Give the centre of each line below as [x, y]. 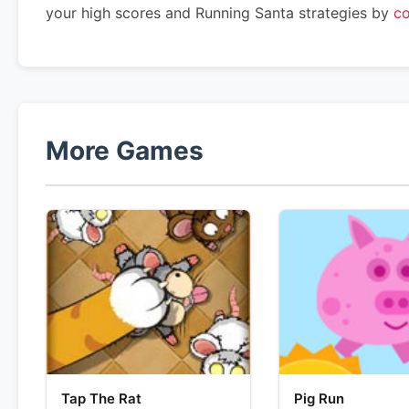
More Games [125, 151]
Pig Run [319, 399]
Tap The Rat [101, 399]
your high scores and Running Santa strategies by [220, 13]
